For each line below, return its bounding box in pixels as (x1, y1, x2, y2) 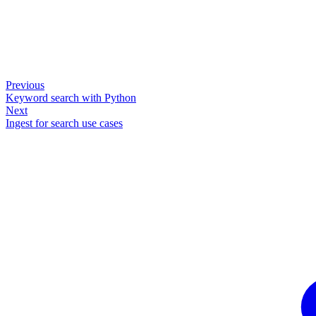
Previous (6, 78, 44, 91)
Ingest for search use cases (6, 116, 123, 129)
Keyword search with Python (6, 91, 136, 104)
